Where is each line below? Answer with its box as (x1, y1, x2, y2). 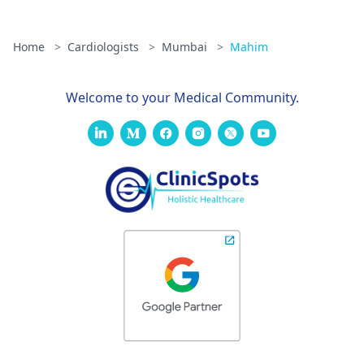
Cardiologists (67, 38, 142, 54)
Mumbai (162, 38, 210, 54)
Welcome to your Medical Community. (65, 88, 299, 106)
